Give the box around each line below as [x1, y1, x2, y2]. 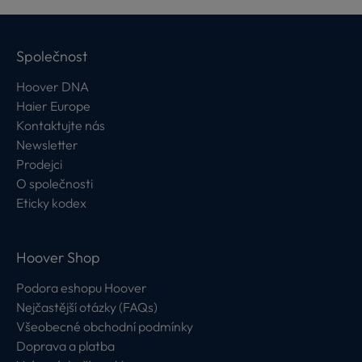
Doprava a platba [16, 338, 115, 354]
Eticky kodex [16, 195, 86, 211]
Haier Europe [16, 98, 90, 114]
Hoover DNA [16, 78, 89, 95]
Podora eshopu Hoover [16, 280, 147, 296]
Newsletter [16, 137, 78, 153]
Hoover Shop [16, 248, 100, 267]
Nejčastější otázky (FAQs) [16, 299, 158, 315]
